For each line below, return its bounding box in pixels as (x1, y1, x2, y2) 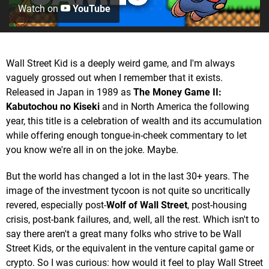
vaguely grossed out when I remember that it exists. (6, 71, 223, 83)
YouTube (70, 2, 110, 14)
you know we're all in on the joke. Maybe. (6, 144, 178, 156)
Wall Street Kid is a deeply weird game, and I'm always (6, 57, 235, 69)
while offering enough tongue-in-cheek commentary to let (6, 129, 247, 141)
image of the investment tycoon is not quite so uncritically (6, 184, 250, 196)
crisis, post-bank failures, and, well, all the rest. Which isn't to (6, 213, 259, 225)
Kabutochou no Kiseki (6, 100, 100, 112)
